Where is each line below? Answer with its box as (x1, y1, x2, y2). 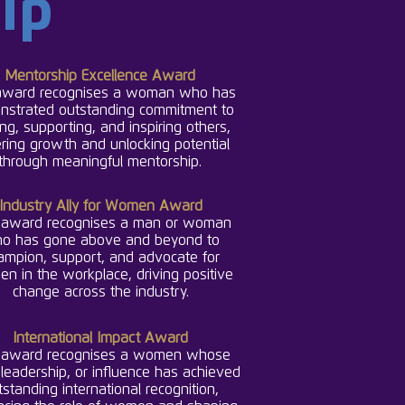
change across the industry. (12, 285, 189, 299)
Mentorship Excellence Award (4, 69, 195, 83)
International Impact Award (13, 331, 188, 345)
